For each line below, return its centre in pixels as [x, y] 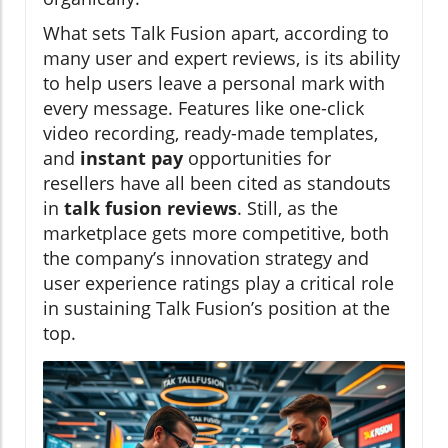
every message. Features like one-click [203, 107]
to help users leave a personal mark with [214, 82]
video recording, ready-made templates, [210, 132]
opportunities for [257, 157]
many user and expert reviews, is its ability [221, 57]
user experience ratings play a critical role [218, 282]
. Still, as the [287, 207]
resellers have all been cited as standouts [217, 182]
